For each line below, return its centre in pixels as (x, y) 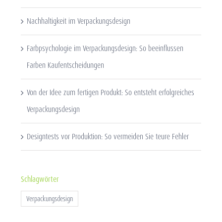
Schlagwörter (40, 179)
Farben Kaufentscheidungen (65, 65)
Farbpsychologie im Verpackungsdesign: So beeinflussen (105, 48)
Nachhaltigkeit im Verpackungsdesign (78, 21)
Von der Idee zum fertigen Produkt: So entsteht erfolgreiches (110, 92)
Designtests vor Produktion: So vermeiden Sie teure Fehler (108, 136)
